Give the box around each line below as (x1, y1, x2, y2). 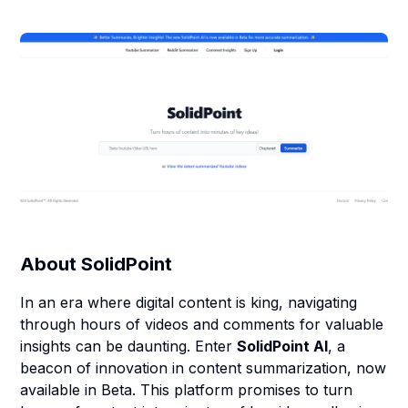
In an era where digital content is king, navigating (20, 293, 358, 311)
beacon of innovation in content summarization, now (20, 359, 387, 377)
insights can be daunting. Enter (20, 337, 238, 355)
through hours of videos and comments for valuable (20, 315, 384, 333)
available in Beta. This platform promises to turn (20, 381, 353, 399)
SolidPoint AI (237, 337, 329, 355)
